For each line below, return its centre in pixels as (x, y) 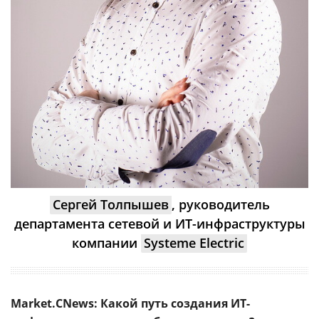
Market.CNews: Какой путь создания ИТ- (130, 303)
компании (106, 243)
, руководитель (220, 204)
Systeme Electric (194, 243)
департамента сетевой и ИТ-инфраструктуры (159, 224)
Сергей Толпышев (110, 204)
